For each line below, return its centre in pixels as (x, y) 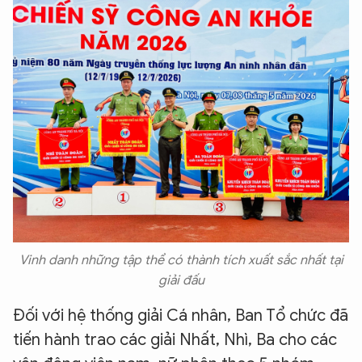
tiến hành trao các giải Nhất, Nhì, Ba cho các (175, 339)
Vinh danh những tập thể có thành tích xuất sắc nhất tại (181, 260)
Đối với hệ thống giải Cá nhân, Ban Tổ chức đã (181, 315)
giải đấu (181, 280)
